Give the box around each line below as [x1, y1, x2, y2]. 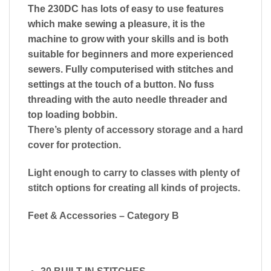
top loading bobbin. [28, 109, 117, 120]
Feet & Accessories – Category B [28, 210, 179, 221]
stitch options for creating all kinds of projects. [28, 183, 240, 194]
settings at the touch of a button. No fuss [28, 79, 214, 90]
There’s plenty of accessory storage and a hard [28, 125, 243, 135]
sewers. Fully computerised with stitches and [28, 64, 233, 75]
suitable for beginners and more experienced [28, 49, 233, 60]
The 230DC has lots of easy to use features [28, 4, 224, 15]
